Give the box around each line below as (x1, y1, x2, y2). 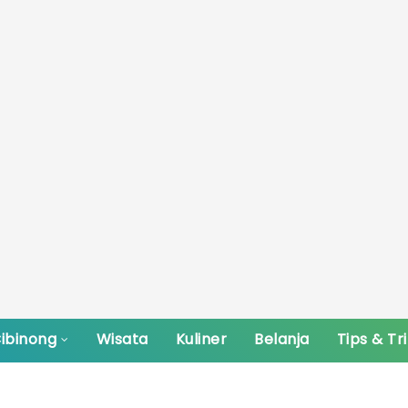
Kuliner (175, 329, 227, 350)
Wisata (96, 329, 148, 350)
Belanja (254, 329, 310, 350)
